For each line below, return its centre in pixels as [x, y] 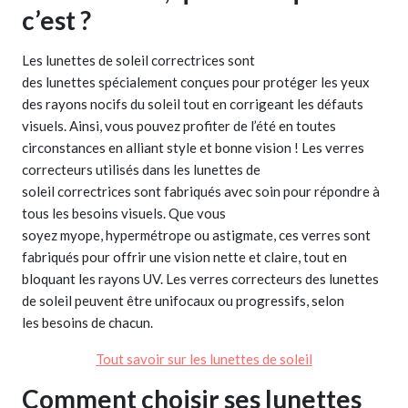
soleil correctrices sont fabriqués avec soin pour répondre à [201, 192]
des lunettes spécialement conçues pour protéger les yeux [196, 82]
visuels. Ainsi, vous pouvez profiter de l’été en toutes [179, 126]
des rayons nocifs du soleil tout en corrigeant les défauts [193, 104]
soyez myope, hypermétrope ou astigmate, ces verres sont [196, 235]
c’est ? [56, 20]
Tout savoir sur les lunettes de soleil [204, 359]
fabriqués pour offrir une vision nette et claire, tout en [184, 257]
